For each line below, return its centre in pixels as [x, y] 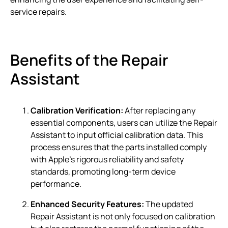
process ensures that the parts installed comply [119, 147]
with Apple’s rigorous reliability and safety [107, 159]
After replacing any [159, 110]
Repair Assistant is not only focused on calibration [123, 216]
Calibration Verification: [77, 110]
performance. [56, 183]
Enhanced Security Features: [87, 204]
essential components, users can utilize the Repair [124, 122]
